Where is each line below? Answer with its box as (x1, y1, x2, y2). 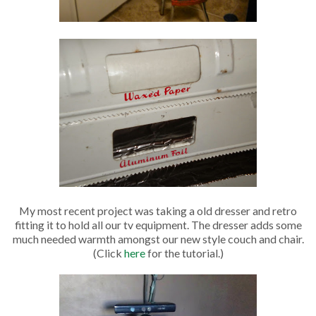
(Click (92, 245, 124, 260)
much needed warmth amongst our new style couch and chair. (12, 231, 304, 245)
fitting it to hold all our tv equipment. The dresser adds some (14, 217, 302, 231)
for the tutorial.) (145, 245, 224, 260)
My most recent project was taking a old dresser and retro (19, 203, 297, 217)
